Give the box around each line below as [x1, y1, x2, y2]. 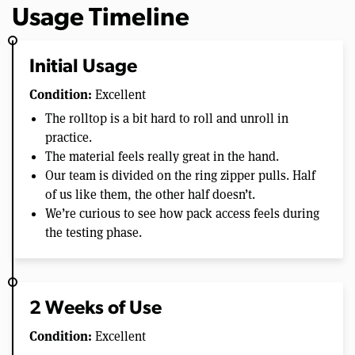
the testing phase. [45, 223, 142, 241]
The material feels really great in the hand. [45, 147, 279, 165]
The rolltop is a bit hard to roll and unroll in [45, 109, 288, 127]
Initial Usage [29, 57, 137, 77]
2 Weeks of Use [29, 299, 162, 319]
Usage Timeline [12, 6, 189, 32]
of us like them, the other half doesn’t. [45, 185, 255, 203]
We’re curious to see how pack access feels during [45, 204, 319, 222]
